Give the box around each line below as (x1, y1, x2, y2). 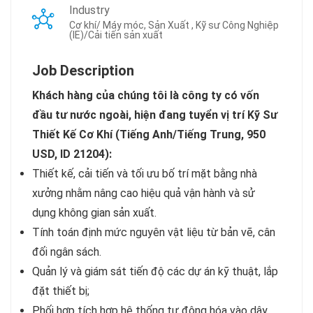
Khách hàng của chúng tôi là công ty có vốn (32, 89, 259, 102)
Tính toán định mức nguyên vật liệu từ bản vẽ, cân (32, 226, 275, 239)
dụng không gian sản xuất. (32, 206, 156, 219)
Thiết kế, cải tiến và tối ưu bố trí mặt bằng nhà (32, 167, 257, 180)
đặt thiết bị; (32, 284, 89, 298)
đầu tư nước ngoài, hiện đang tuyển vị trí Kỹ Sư (32, 108, 277, 122)
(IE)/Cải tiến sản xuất (69, 29, 163, 41)
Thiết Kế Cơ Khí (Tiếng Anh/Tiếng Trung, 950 (32, 128, 265, 141)
